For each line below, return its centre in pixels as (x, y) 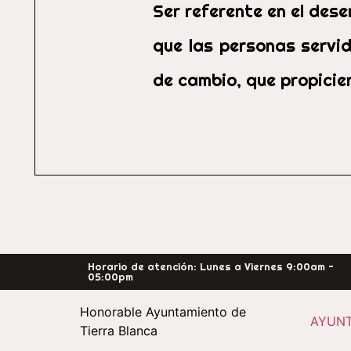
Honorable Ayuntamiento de (163, 312)
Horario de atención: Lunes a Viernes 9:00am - (211, 267)
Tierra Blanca (119, 331)
